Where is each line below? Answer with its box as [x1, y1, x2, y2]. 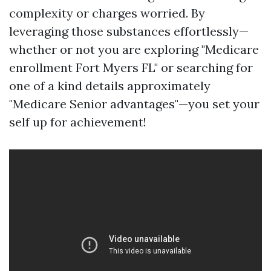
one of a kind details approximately [9, 78, 211, 93]
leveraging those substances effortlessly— [9, 24, 249, 39]
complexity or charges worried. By [9, 5, 205, 21]
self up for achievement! [9, 114, 146, 129]
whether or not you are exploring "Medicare [9, 42, 259, 57]
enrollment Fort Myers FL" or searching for [9, 60, 253, 75]
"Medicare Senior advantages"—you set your [9, 96, 260, 111]
